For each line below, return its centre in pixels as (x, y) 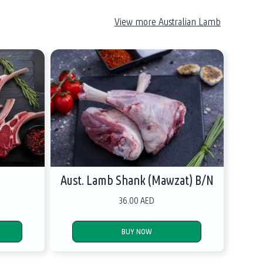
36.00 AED (137, 200)
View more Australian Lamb (167, 21)
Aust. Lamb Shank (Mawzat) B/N (137, 180)
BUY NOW (137, 231)
